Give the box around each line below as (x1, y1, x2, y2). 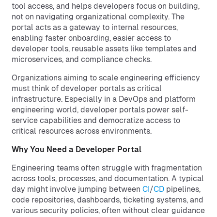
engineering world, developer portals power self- (12, 105, 188, 114)
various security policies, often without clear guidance (12, 206, 205, 215)
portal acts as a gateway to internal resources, (12, 23, 178, 32)
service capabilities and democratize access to (12, 116, 180, 125)
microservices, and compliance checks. (12, 55, 152, 64)
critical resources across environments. (12, 126, 152, 136)
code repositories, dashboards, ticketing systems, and (12, 195, 203, 204)
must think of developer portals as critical (12, 84, 162, 93)
